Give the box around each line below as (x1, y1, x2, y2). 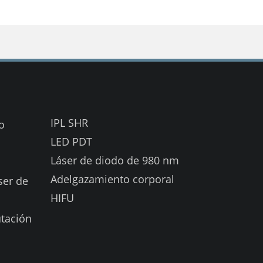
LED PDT (50, 134, 92, 149)
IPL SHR (50, 115, 88, 130)
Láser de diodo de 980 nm (50, 153, 179, 167)
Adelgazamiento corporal (50, 171, 174, 186)
